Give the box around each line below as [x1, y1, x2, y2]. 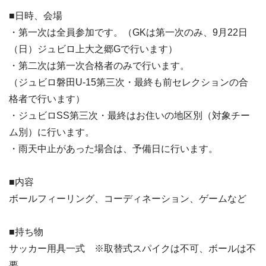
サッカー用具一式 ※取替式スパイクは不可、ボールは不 [9, 243, 256, 254]
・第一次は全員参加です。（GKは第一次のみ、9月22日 [9, 27, 248, 37]
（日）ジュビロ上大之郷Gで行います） [9, 44, 178, 54]
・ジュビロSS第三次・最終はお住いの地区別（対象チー [9, 110, 250, 121]
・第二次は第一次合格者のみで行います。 [9, 61, 189, 71]
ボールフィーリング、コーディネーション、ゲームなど [9, 194, 246, 204]
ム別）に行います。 [9, 127, 94, 137]
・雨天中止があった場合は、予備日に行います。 [9, 144, 218, 154]
